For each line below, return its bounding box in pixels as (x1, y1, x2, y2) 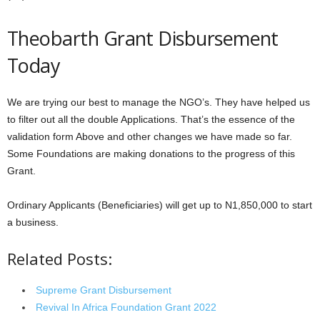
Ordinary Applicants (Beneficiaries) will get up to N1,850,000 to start (7, 199, 312, 211)
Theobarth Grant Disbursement (7, 25, 279, 51)
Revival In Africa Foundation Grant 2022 (36, 301, 216, 313)
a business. (7, 216, 59, 228)
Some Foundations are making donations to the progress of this (7, 148, 295, 159)
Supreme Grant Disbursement (36, 284, 171, 296)
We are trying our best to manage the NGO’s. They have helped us (7, 96, 310, 108)
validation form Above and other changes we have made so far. (7, 131, 292, 142)
